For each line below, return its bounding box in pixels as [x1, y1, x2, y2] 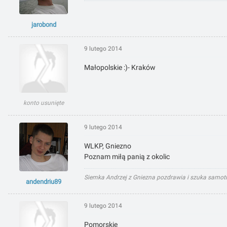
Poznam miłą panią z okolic [84, 153, 170, 161]
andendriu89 [26, 178, 61, 186]
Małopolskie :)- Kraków [84, 63, 156, 72]
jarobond [31, 21, 56, 29]
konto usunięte [23, 99, 64, 107]
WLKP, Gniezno [84, 142, 131, 150]
